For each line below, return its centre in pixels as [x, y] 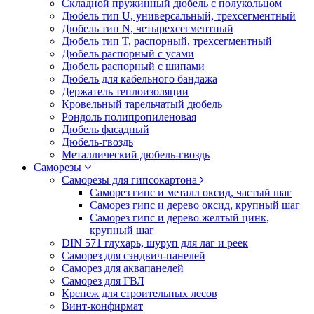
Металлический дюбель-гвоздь [136, 155]
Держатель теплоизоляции [125, 91]
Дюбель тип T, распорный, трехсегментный [167, 41]
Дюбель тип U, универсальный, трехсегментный [179, 16]
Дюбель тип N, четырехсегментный [148, 28]
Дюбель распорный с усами [128, 54]
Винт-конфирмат [102, 306]
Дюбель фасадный [105, 129]
